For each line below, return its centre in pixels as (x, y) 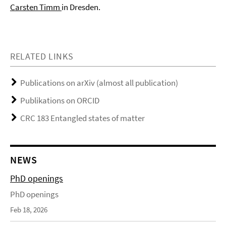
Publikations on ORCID (60, 100)
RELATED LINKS (42, 56)
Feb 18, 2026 (29, 209)
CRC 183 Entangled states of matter (82, 118)
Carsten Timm (36, 7)
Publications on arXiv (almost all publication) (99, 82)
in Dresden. (81, 7)
